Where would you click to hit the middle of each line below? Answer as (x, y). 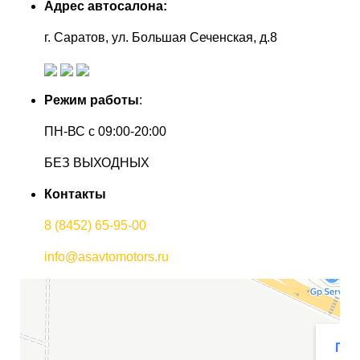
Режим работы (92, 100)
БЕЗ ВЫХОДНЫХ (97, 163)
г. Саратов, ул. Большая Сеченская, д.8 (161, 37)
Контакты (75, 194)
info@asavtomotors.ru (106, 257)
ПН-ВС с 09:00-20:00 (105, 131)
